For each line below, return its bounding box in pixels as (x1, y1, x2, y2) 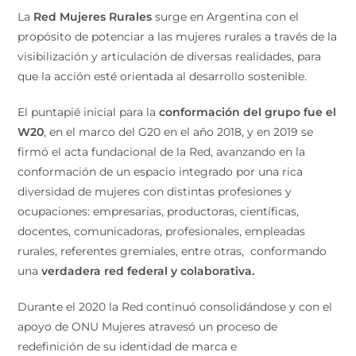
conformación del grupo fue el (159, 105, 337, 120)
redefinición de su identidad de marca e (17, 339, 238, 354)
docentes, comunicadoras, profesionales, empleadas (17, 224, 306, 239)
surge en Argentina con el (152, 10, 300, 25)
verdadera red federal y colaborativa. (41, 264, 258, 279)
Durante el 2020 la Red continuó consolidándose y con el (17, 300, 333, 315)
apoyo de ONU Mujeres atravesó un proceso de (17, 319, 278, 335)
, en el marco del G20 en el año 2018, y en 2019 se (44, 125, 314, 140)
